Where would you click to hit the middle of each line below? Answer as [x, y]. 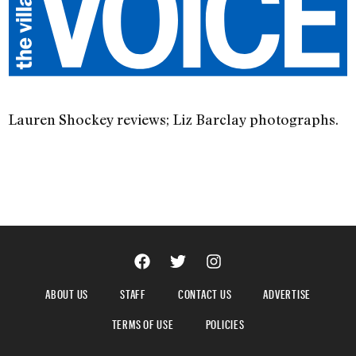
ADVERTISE [287, 292]
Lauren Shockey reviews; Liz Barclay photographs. [173, 120]
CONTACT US [205, 292]
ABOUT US [67, 292]
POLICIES [225, 323]
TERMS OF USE [143, 323]
